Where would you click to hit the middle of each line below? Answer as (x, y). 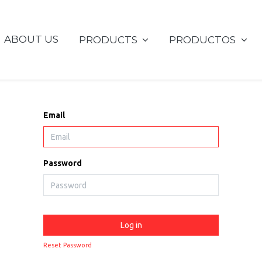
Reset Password (68, 245)
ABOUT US (31, 39)
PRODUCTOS (203, 40)
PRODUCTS (108, 40)
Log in (131, 225)
